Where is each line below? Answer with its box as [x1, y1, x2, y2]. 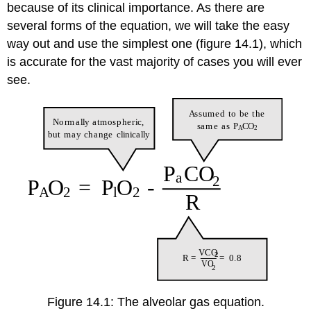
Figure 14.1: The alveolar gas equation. [47, 295, 264, 310]
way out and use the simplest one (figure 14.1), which [7, 36, 303, 51]
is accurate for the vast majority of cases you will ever [7, 54, 303, 69]
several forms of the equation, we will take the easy [7, 18, 290, 33]
